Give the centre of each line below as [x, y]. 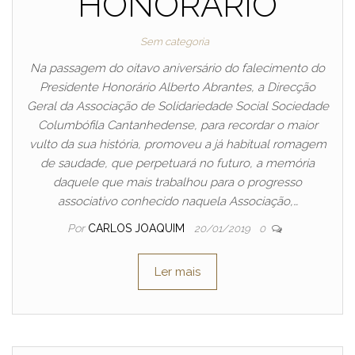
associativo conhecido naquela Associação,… [177, 201]
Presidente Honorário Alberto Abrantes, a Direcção [177, 87]
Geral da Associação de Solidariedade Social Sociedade [177, 106]
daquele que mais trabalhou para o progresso [177, 182]
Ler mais [177, 272]
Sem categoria [174, 42]
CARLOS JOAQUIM [137, 228]
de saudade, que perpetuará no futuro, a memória [177, 163]
